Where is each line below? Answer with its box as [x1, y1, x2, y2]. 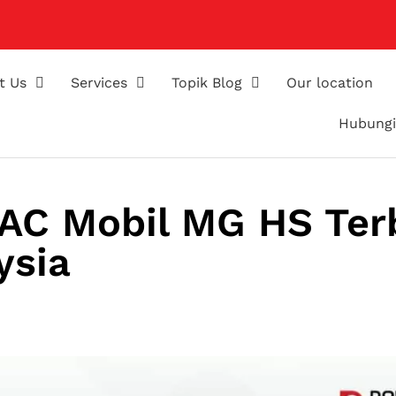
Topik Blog [171, 74, 243, 91]
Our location [286, 74, 374, 91]
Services [71, 74, 128, 91]
